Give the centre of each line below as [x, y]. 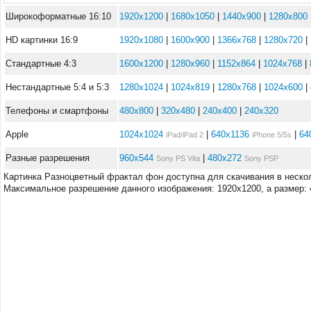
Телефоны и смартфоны [57, 111]
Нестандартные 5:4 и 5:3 [57, 87]
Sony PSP [261, 158]
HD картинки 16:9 [42, 40]
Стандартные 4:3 [41, 64]
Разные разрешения [48, 158]
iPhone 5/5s [272, 135]
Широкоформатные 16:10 [58, 16]
